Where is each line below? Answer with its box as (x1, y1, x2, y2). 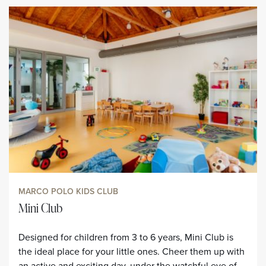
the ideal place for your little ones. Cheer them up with (18, 245, 245, 258)
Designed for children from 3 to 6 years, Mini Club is (18, 230, 233, 243)
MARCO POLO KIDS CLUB (18, 185, 118, 197)
